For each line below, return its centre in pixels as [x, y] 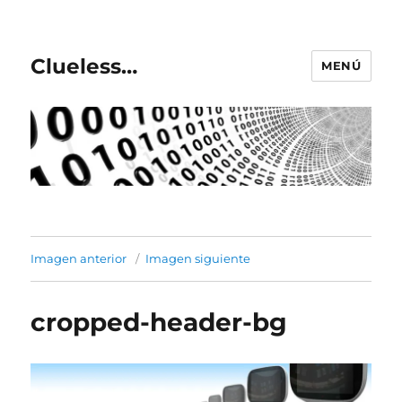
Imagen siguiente [198, 259]
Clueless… [84, 66]
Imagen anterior [79, 259]
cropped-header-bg [159, 323]
